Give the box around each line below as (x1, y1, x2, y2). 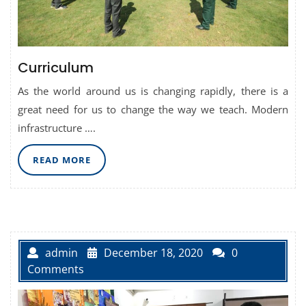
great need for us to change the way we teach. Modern (18, 102, 288, 117)
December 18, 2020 (104, 245, 203, 260)
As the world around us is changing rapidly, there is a (18, 84, 288, 98)
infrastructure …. (18, 121, 96, 135)
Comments (27, 261, 84, 277)
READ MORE (33, 154, 91, 167)
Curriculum (18, 58, 94, 78)
